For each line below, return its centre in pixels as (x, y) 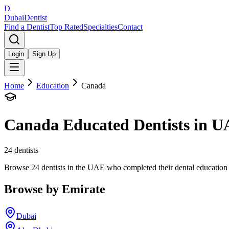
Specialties (100, 27)
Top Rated (66, 27)
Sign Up (44, 54)
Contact (130, 27)
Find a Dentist (27, 27)
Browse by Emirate (55, 189)
